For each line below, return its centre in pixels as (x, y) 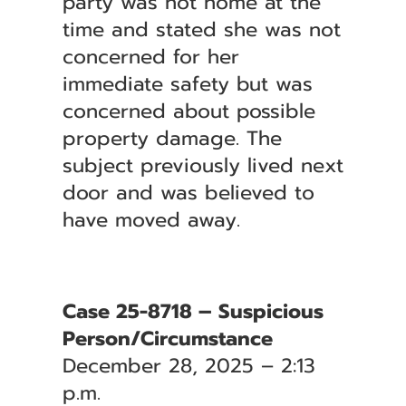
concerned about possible (188, 111)
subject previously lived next (203, 165)
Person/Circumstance (167, 338)
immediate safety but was (187, 84)
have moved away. (151, 220)
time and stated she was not (201, 29)
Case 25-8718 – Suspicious (193, 311)
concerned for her (150, 57)
